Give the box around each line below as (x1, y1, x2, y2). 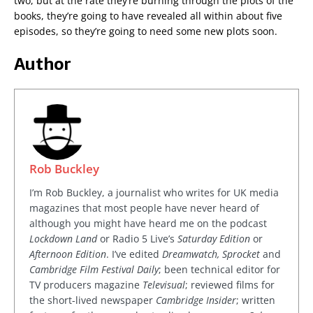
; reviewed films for (185, 278, 275, 292)
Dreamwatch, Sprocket (162, 247, 260, 261)
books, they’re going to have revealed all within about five (14, 9, 282, 23)
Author (14, 50, 71, 78)
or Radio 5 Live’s (97, 232, 177, 246)
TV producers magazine (29, 278, 143, 292)
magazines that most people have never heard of (29, 201, 259, 215)
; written (236, 293, 275, 307)
